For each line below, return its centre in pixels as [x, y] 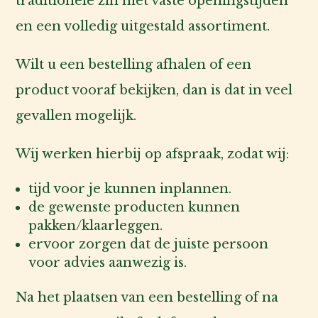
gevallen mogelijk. [76, 115]
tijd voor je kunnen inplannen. [130, 188]
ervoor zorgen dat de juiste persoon [149, 244]
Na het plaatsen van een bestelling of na [147, 297]
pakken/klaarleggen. [96, 225]
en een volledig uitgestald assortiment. [143, 26]
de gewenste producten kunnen [135, 207]
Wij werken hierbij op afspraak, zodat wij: [153, 154]
